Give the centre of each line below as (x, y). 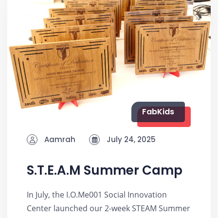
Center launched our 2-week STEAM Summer (109, 209)
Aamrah (59, 140)
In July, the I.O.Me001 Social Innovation (97, 195)
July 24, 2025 (130, 140)
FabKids (158, 112)
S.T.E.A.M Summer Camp (105, 171)
